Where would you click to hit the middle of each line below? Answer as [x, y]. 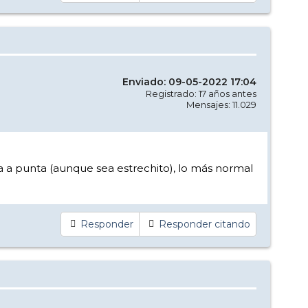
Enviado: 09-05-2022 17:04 [189, 81]
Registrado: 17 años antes [201, 93]
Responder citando [205, 224]
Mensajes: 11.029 [221, 104]
